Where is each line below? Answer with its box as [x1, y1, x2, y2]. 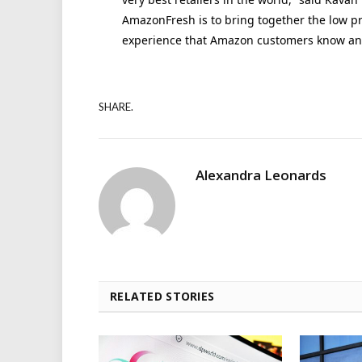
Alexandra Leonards [196, 165, 326, 184]
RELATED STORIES [110, 288, 215, 304]
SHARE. [99, 100, 133, 114]
